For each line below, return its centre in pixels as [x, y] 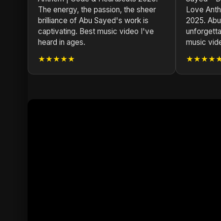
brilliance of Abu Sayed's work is [93, 20]
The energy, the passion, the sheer [97, 10]
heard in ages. [62, 42]
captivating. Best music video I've [96, 31]
